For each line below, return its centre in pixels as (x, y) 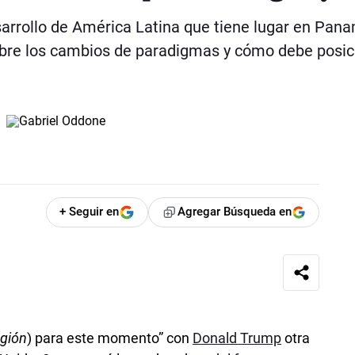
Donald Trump (237, 338)
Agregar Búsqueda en (235, 212)
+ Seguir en (90, 212)
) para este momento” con (110, 338)
